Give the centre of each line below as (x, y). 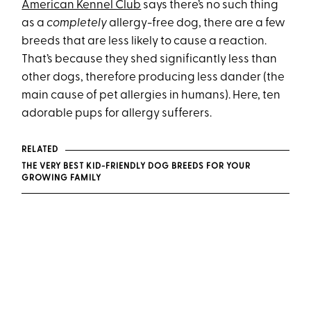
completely (77, 23)
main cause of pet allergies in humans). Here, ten (151, 95)
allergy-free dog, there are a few (196, 23)
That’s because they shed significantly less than (150, 59)
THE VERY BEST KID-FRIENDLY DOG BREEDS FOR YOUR (136, 167)
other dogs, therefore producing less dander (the (153, 77)
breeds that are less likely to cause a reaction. (144, 41)
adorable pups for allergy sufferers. (117, 114)
